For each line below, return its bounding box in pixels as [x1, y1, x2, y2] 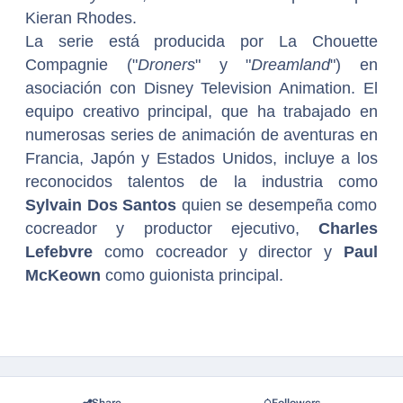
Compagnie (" [25, 56, 138, 75]
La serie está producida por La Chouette [25, 32, 378, 51]
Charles [318, 219, 378, 238]
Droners [137, 56, 195, 75]
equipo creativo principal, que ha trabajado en [25, 103, 378, 121]
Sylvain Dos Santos [25, 196, 182, 215]
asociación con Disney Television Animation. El [25, 79, 378, 98]
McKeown [25, 266, 101, 285]
